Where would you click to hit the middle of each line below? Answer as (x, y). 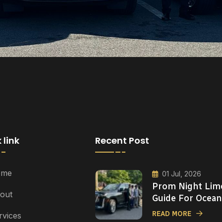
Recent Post (122, 140)
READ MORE (172, 214)
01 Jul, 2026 (182, 173)
